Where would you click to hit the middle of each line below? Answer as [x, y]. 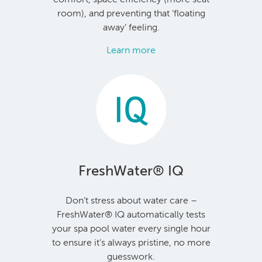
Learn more [131, 50]
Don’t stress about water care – [131, 200]
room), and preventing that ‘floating [131, 13]
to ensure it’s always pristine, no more [131, 242]
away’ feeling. [131, 27]
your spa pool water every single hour [131, 228]
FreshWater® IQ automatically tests [131, 214]
